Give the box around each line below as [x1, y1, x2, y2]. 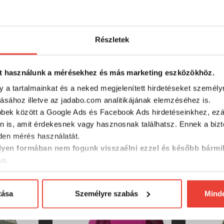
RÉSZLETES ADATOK [33, 22, 191, 40]
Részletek [94, 35, 129, 44]
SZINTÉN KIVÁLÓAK [35, 143, 188, 160]
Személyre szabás [74, 189, 138, 198]
